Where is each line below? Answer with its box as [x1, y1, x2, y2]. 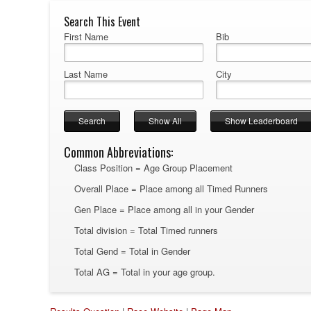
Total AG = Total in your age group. [74, 264, 215, 278]
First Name [64, 29, 109, 43]
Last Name [64, 67, 108, 81]
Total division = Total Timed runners [74, 223, 218, 237]
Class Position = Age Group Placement [74, 160, 233, 174]
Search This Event [64, 12, 140, 30]
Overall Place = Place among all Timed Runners [74, 181, 268, 195]
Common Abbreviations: [64, 142, 173, 161]
